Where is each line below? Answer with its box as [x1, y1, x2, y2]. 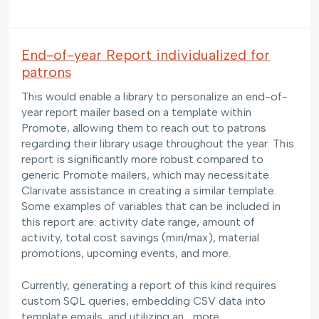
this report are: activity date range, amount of [21, 215, 255, 229]
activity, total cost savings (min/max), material [21, 231, 259, 245]
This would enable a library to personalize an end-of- [21, 90, 288, 104]
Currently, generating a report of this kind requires [21, 278, 276, 292]
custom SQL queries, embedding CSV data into [21, 293, 266, 308]
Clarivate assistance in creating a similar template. [21, 184, 276, 198]
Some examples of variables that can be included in [21, 199, 281, 214]
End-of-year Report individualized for [21, 46, 270, 64]
